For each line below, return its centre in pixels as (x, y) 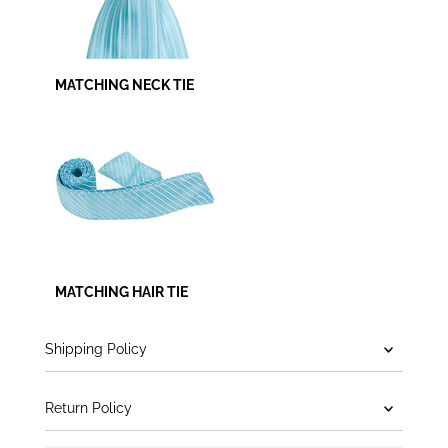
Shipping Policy (96, 348)
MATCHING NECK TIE (125, 84)
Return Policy (89, 407)
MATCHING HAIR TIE (122, 291)
